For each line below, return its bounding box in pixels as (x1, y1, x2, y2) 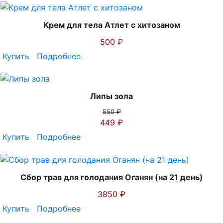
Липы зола (90, 91, 133, 102)
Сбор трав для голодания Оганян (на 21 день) (20, 172, 203, 182)
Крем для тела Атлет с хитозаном (43, 19, 180, 30)
